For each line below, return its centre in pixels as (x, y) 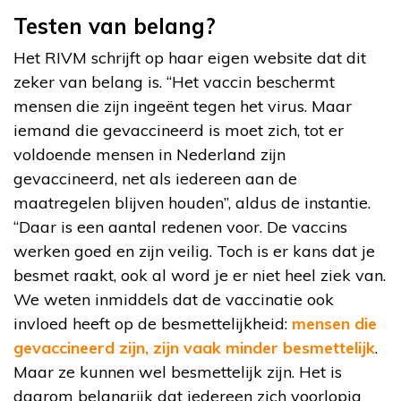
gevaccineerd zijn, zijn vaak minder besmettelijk (194, 347)
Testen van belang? (115, 26)
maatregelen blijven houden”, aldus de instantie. (192, 202)
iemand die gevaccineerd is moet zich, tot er (179, 130)
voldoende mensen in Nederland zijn (149, 154)
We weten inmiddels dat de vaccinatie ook (174, 299)
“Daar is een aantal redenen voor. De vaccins (180, 226)
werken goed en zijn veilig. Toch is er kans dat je (194, 251)
